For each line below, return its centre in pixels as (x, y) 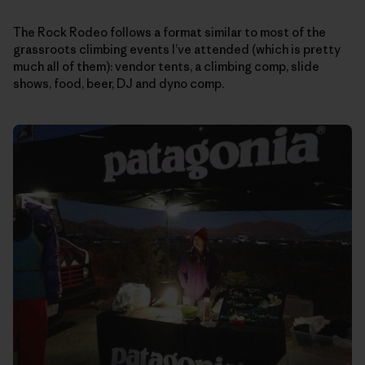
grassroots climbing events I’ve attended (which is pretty (177, 49)
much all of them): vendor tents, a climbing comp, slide (166, 66)
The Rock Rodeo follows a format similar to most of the (169, 32)
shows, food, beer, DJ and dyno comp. (119, 83)
